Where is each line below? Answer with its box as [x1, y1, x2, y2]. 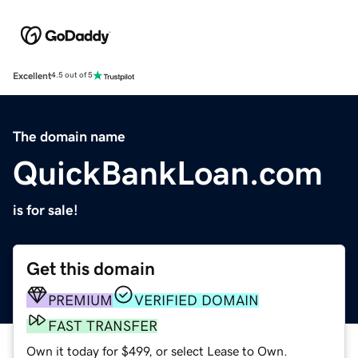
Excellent [13, 70, 51, 81]
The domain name [13, 129, 125, 144]
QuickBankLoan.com [13, 156, 323, 190]
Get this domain [26, 259, 155, 278]
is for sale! [13, 202, 78, 217]
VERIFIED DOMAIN [134, 292, 259, 308]
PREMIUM [48, 292, 113, 308]
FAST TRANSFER [48, 318, 157, 333]
